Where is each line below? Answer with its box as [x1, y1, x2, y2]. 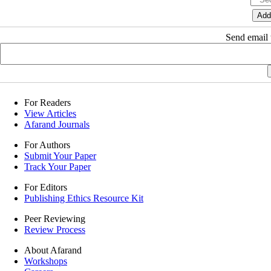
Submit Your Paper [24, 151, 96, 162]
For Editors [24, 182, 67, 193]
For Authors [24, 140, 70, 151]
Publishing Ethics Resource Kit [24, 193, 143, 204]
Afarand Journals [24, 119, 90, 130]
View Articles [24, 108, 76, 119]
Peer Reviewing [24, 214, 85, 224]
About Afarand [24, 245, 82, 256]
